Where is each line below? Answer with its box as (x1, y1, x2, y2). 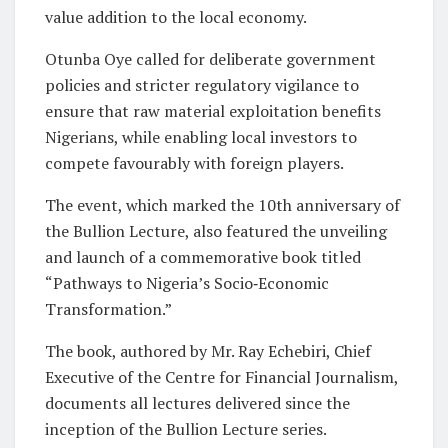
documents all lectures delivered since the (45, 392, 350, 415)
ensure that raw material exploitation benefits (45, 100, 381, 123)
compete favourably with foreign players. (45, 152, 344, 175)
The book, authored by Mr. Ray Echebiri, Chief (45, 340, 371, 363)
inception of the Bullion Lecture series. (45, 418, 327, 441)
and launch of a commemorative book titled (45, 246, 361, 269)
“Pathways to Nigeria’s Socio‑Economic (45, 272, 329, 295)
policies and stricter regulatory (45, 74, 271, 97)
